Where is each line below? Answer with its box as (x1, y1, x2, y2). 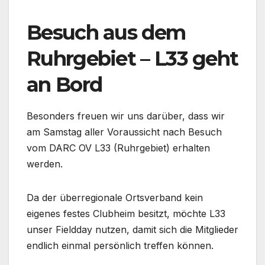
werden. (27, 157, 63, 170)
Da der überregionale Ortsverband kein (27, 191, 203, 203)
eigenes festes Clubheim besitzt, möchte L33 (27, 207, 225, 219)
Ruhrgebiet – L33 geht (27, 46, 238, 71)
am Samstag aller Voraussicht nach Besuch (27, 125, 222, 138)
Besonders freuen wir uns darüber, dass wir (27, 109, 225, 122)
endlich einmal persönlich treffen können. (27, 239, 214, 251)
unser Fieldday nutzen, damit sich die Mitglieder (27, 223, 238, 235)
